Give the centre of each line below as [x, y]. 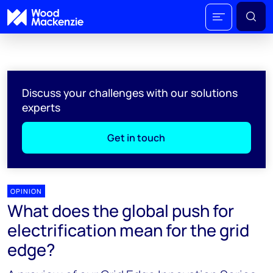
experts [41, 107]
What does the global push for [121, 211]
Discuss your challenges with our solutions [130, 93]
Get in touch [136, 138]
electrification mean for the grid [128, 230]
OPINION [26, 191]
